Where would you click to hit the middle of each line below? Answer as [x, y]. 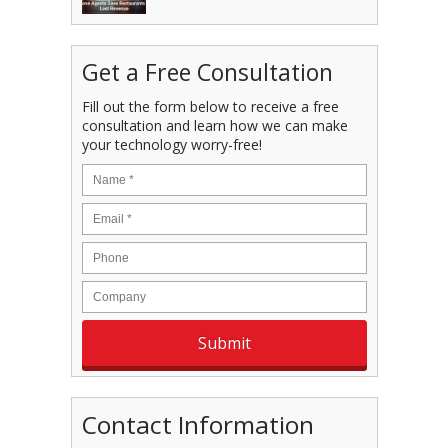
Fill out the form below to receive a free [210, 106]
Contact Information [197, 424]
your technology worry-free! [171, 144]
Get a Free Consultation [207, 72]
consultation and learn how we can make [214, 125]
